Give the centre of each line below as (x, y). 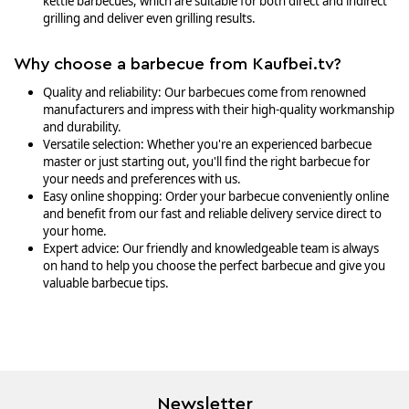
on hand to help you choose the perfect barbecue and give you (214, 266)
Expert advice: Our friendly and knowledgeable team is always (211, 248)
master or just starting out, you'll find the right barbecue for (206, 162)
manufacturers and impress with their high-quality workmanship (219, 110)
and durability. (82, 127)
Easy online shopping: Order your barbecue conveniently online (216, 196)
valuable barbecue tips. (106, 283)
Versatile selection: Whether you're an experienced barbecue (207, 144)
